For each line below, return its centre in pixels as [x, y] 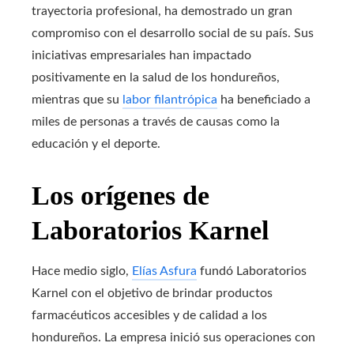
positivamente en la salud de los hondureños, [156, 77]
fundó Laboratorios [252, 271]
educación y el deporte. [96, 143]
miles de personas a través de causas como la [156, 121]
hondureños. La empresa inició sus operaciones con [173, 337]
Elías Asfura [164, 271]
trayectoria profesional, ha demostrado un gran [162, 11]
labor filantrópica [170, 99]
